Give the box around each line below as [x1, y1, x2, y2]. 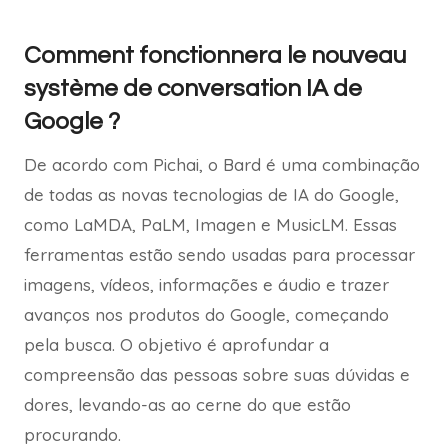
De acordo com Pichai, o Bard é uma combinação [24, 154, 420, 176]
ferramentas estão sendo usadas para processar [24, 244, 415, 266]
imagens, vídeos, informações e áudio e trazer [24, 274, 389, 296]
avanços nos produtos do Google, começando [24, 304, 389, 326]
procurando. [24, 424, 121, 446]
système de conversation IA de [24, 76, 362, 102]
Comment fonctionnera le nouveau [24, 43, 406, 69]
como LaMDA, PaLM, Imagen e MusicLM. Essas [24, 214, 397, 236]
